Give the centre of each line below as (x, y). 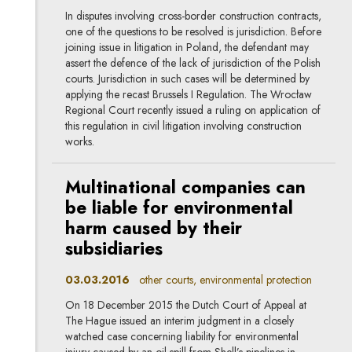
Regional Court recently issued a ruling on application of (193, 110)
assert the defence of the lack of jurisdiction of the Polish (193, 62)
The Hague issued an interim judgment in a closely (180, 321)
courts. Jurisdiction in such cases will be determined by (188, 78)
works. (80, 141)
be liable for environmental (180, 207)
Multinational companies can (186, 187)
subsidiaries (114, 248)
